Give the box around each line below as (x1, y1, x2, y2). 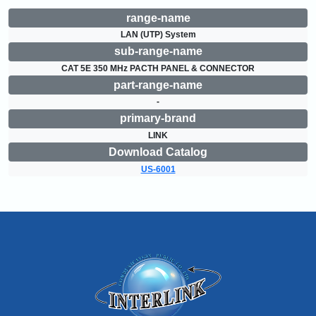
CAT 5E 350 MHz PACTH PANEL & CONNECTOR (61, 63, 255, 73)
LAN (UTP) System (120, 30, 196, 40)
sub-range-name (114, 45, 202, 58)
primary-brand (120, 112, 196, 125)
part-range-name (114, 78, 202, 91)
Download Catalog (109, 145, 207, 158)
